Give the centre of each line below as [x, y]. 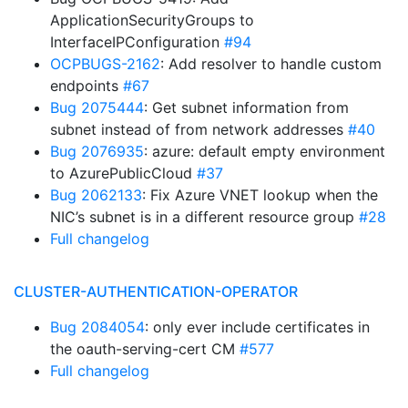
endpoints [87, 86]
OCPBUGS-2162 [105, 64]
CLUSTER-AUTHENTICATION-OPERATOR [156, 291]
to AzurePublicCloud [123, 173]
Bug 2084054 [97, 327]
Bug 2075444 [97, 107]
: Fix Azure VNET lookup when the [260, 195]
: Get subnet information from [246, 107]
